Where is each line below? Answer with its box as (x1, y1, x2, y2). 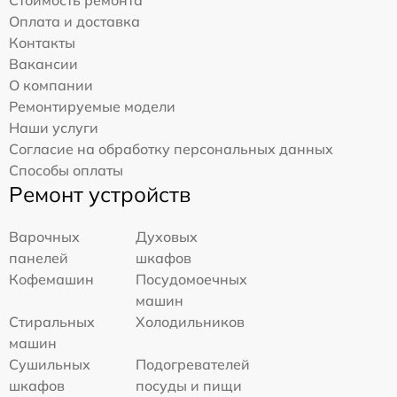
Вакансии (9, 54, 78, 73)
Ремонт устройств (9, 180, 191, 207)
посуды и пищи (136, 376, 243, 394)
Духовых (136, 227, 198, 245)
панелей (9, 248, 68, 267)
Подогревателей (136, 354, 251, 373)
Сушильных (9, 354, 90, 373)
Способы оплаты (9, 160, 123, 179)
